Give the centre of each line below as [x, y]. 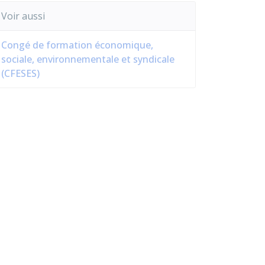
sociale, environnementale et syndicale [88, 59]
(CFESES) [20, 73]
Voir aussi [23, 16]
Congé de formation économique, [77, 45]
